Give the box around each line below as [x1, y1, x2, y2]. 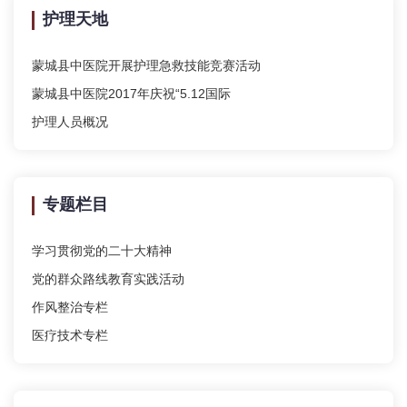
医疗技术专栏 [32, 328, 108, 342]
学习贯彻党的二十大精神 [32, 243, 172, 258]
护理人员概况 [32, 114, 108, 129]
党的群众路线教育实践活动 [32, 272, 184, 286]
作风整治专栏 [32, 300, 108, 314]
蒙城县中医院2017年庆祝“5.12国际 [32, 86, 231, 101]
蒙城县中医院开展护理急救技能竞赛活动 [32, 58, 261, 73]
